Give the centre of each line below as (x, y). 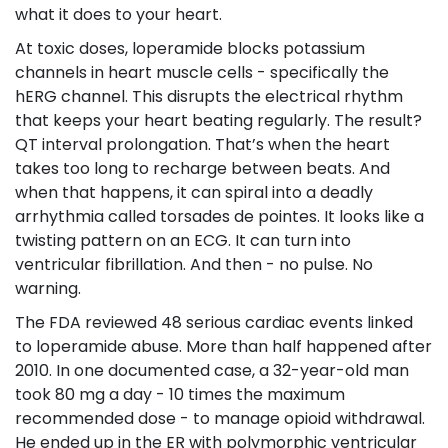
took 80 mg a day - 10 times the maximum (180, 395)
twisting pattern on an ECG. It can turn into (183, 241)
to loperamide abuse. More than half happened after (223, 347)
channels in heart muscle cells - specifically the (202, 73)
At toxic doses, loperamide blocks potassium (190, 49)
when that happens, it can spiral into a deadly (194, 193)
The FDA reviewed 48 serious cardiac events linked (214, 323)
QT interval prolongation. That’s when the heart (202, 145)
